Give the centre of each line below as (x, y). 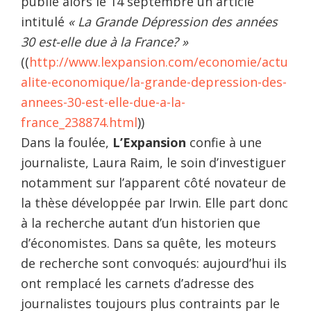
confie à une (224, 142)
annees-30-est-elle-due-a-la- (103, 102)
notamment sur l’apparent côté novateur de (153, 182)
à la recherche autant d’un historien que (141, 222)
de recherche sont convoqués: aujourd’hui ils (154, 263)
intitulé (44, 21)
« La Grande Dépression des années (173, 21)
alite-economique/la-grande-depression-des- (154, 82)
